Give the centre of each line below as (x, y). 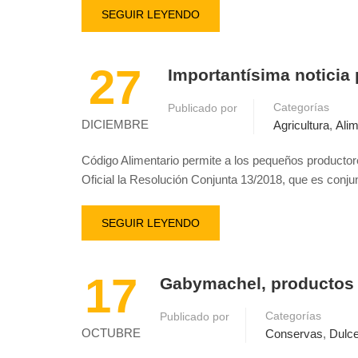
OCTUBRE (111, 333)
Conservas (294, 334)
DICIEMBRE (115, 124)
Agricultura (301, 125)
